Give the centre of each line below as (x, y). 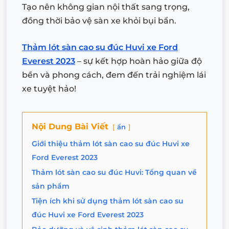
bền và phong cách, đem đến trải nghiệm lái (114, 75)
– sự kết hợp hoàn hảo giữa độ (139, 61)
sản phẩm (51, 186)
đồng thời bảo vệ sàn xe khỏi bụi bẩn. (99, 20)
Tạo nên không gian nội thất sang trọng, (106, 7)
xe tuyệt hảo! (49, 88)
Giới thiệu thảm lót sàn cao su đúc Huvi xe (111, 143)
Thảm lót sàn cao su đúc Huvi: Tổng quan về (114, 172)
